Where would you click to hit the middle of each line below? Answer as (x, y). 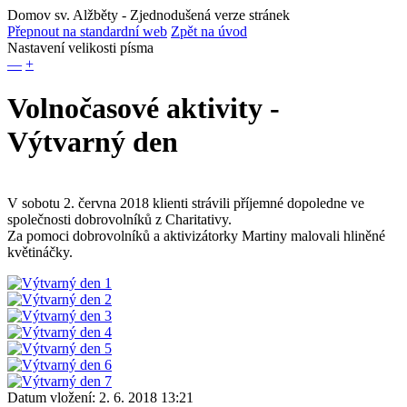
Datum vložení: (51, 397)
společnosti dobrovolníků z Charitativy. (119, 219)
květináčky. (40, 252)
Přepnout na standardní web (87, 31)
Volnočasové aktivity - (144, 109)
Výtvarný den (93, 142)
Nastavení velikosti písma (80, 48)
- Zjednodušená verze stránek (204, 15)
